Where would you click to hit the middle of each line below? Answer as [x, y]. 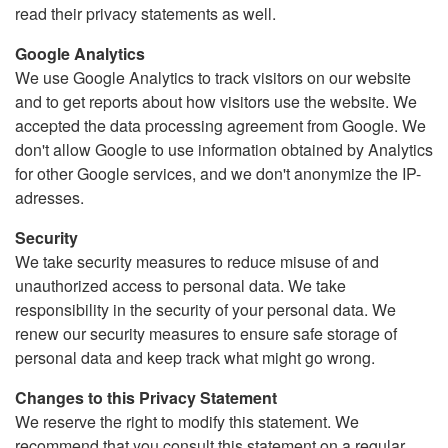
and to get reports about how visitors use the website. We [216, 101]
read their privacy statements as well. [145, 13]
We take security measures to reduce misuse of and [197, 261]
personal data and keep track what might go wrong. [195, 357]
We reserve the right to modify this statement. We [187, 421]
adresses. [49, 197]
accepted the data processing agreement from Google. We [220, 125]
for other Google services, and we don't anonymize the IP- [218, 173]
